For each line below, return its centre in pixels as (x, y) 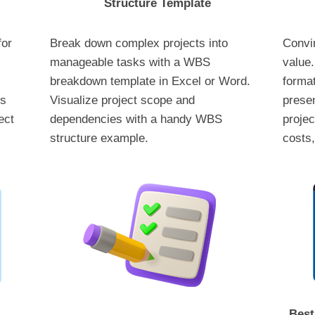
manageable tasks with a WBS (130, 62)
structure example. (99, 138)
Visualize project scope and (122, 100)
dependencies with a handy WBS (136, 119)
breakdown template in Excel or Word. (150, 81)
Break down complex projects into (139, 43)
